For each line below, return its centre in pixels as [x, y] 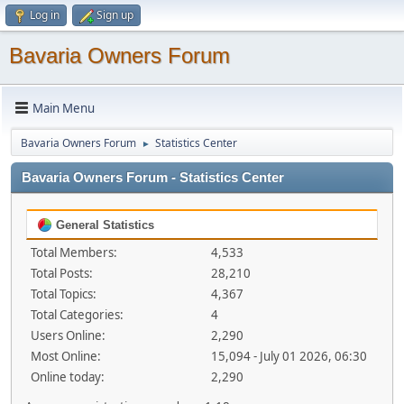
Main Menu [64, 108]
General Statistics [103, 225]
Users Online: [68, 335]
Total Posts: [62, 273]
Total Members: [74, 252]
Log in [45, 15]
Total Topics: [64, 294]
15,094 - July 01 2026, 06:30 [289, 356]
